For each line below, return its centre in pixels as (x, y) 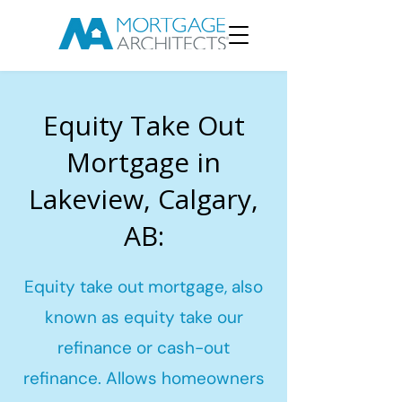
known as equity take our (144, 317)
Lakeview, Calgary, (144, 199)
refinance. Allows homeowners (144, 378)
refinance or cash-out (144, 348)
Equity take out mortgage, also (144, 287)
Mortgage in (144, 162)
